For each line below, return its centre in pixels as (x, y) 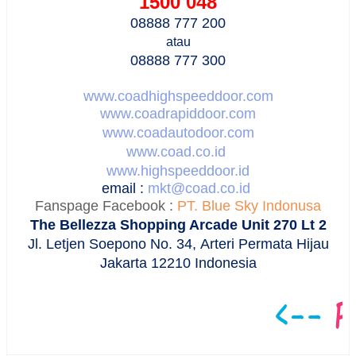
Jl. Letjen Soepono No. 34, (114, 244)
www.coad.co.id (176, 151)
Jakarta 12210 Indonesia (178, 263)
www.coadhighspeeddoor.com (178, 96)
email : (125, 188)
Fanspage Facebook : (106, 205)
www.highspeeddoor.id (178, 170)
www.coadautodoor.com (178, 132)
